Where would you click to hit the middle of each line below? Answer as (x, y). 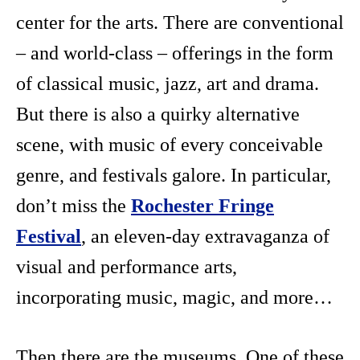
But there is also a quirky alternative (158, 115)
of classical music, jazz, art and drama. (168, 84)
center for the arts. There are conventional (180, 23)
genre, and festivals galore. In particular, (174, 176)
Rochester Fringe (202, 206)
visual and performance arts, (127, 267)
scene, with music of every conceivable (170, 145)
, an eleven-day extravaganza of (205, 237)
